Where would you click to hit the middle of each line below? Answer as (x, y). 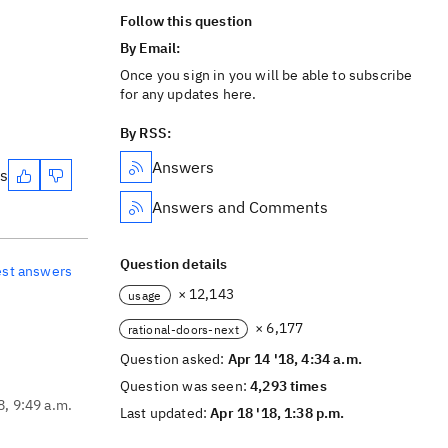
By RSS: (146, 133)
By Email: (152, 48)
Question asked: (174, 359)
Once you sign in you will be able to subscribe (266, 75)
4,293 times (288, 386)
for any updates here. (188, 94)
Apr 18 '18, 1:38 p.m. (277, 413)
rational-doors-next (184, 329)
